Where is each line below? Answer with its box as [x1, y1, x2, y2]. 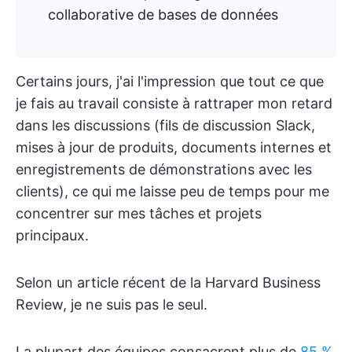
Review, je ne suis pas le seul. [16, 296, 207, 313]
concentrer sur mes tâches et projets [16, 205, 262, 222]
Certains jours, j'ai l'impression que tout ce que [16, 73, 324, 90]
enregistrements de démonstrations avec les [16, 161, 312, 178]
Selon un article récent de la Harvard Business [16, 274, 321, 291]
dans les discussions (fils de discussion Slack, [16, 117, 315, 134]
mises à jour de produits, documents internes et [16, 139, 332, 156]
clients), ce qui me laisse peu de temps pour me [16, 183, 329, 200]
